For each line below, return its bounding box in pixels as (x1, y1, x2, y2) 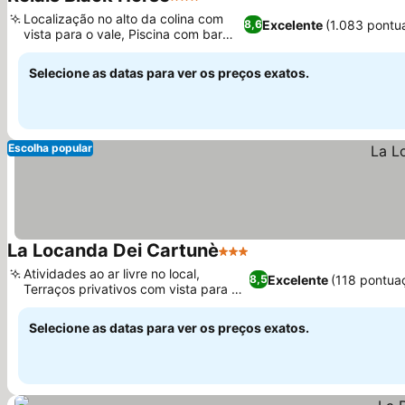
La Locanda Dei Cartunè (7, 240, 219, 261)
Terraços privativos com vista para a (24, 281, 239, 297)
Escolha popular (8, 141, 92, 155)
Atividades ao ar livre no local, (24, 266, 200, 281)
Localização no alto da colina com (24, 11, 223, 26)
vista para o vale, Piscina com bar (24, 26, 222, 42)
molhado (24, 42, 74, 57)
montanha (24, 297, 82, 312)
